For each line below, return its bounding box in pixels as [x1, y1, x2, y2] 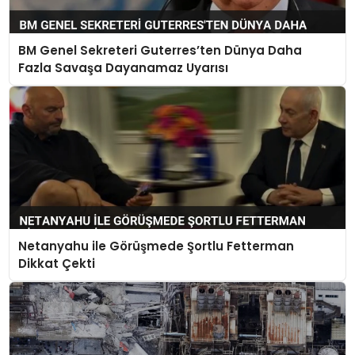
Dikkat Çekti [17, 254, 95, 272]
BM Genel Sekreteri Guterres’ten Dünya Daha [17, 41, 302, 59]
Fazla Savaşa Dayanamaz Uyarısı [17, 59, 228, 76]
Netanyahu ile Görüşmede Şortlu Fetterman [17, 237, 294, 254]
